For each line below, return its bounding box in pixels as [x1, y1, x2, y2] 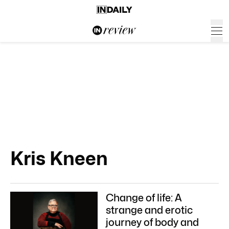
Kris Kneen [10, 147, 108, 169]
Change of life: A [106, 192, 182, 204]
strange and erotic [106, 204, 193, 216]
